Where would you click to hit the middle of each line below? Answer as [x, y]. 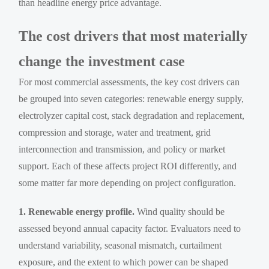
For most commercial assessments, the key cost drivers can [129, 82]
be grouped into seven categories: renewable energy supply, [131, 98]
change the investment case [102, 61]
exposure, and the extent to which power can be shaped [124, 262]
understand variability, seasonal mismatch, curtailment [120, 245]
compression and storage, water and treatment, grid [115, 132]
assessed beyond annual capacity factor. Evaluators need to [130, 228]
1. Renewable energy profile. [77, 211]
